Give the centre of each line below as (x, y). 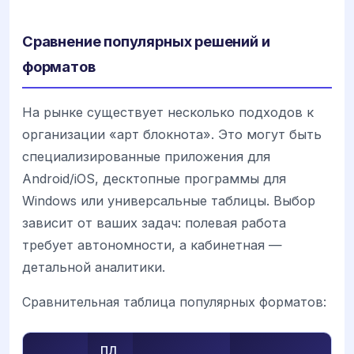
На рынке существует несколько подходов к (168, 112)
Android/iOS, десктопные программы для (154, 178)
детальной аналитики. (94, 267)
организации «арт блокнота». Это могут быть (172, 134)
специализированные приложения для (146, 156)
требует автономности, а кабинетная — (152, 245)
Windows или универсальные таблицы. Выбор (169, 200)
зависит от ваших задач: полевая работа (154, 222)
